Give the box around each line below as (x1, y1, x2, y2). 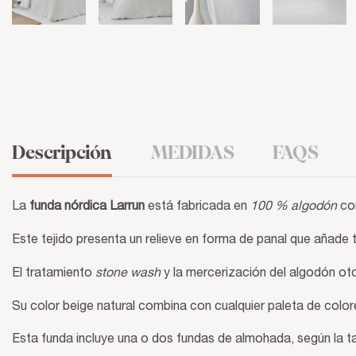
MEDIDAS (150, 145, 234, 164)
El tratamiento (12, 267, 95, 281)
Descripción (12, 145, 112, 164)
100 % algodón (250, 201, 337, 215)
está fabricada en (145, 201, 250, 215)
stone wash (95, 267, 161, 281)
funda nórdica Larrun (29, 201, 145, 215)
